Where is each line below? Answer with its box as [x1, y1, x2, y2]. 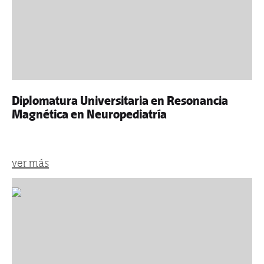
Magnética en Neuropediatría [12, 107, 167, 121]
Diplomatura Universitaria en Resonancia [12, 94, 228, 108]
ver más [12, 157, 49, 169]
